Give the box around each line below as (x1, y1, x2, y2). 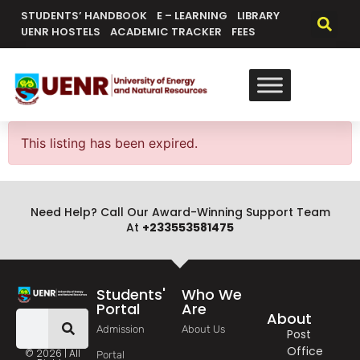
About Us (182, 323, 226, 336)
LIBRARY (237, 8, 280, 23)
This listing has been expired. (21, 135, 198, 152)
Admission (96, 323, 145, 336)
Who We (182, 284, 243, 305)
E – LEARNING (157, 8, 227, 23)
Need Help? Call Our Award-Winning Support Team (30, 204, 330, 221)
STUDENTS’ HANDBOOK (21, 8, 147, 23)
